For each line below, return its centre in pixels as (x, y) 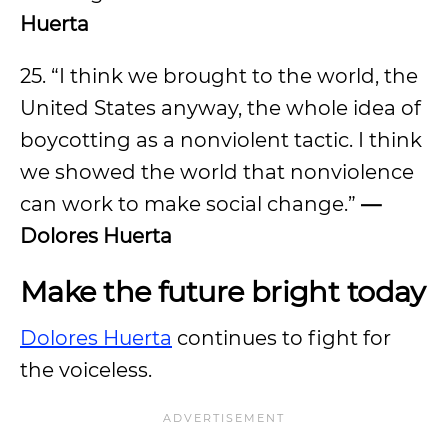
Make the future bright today (223, 291)
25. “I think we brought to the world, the (219, 76)
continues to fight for (281, 338)
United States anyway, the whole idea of (220, 108)
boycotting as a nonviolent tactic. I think (221, 140)
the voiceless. (86, 370)
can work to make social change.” (190, 204)
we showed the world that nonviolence (217, 172)
